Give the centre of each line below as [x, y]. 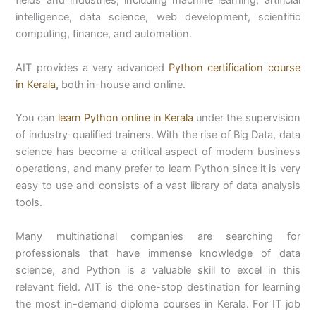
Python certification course [235, 67]
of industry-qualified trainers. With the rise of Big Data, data [158, 135]
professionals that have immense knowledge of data [158, 254]
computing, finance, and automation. [104, 34]
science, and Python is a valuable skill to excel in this [158, 271]
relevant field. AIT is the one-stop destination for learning [158, 287]
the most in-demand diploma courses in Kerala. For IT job [158, 304]
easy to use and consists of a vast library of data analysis [158, 186]
